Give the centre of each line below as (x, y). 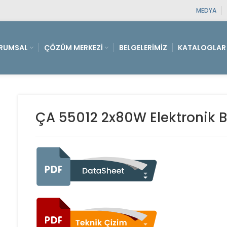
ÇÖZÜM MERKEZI (73, 48)
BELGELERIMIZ (143, 48)
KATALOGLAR (202, 48)
